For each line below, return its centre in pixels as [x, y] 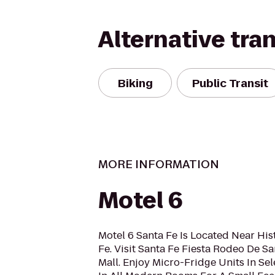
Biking [135, 83]
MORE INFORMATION [159, 164]
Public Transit [230, 83]
